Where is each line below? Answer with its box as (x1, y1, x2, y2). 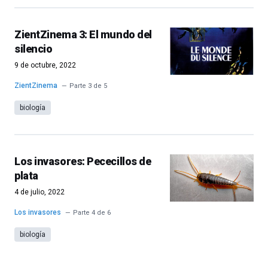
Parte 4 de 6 (73, 209, 111, 217)
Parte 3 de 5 (69, 82, 107, 90)
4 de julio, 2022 (14, 188, 65, 196)
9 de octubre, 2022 (14, 61, 76, 69)
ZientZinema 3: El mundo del (14, 28, 152, 41)
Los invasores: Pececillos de (14, 155, 151, 167)
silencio (14, 42, 53, 55)
